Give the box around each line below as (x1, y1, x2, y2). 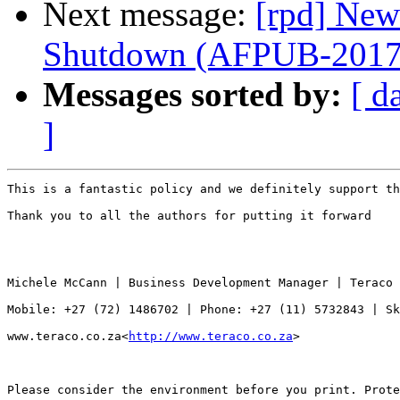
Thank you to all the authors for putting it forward (7, 208, 371, 222)
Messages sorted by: (43, 74, 342, 113)
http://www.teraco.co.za (129, 329, 293, 343)
